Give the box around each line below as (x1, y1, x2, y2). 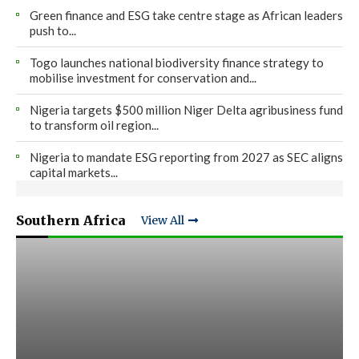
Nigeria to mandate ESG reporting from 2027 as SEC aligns (30, 149, 343, 164)
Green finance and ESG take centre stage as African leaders (30, 7, 343, 22)
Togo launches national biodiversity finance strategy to (30, 54, 324, 70)
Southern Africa (16, 212, 125, 228)
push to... (30, 22, 76, 38)
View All (141, 213, 184, 228)
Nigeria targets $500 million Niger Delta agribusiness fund (30, 102, 343, 117)
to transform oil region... (30, 117, 159, 132)
